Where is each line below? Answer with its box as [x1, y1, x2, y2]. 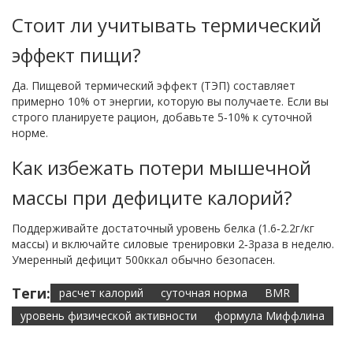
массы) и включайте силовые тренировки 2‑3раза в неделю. [12, 236, 334, 252]
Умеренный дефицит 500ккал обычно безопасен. [12, 252, 275, 268]
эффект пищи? [12, 42, 141, 69]
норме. [12, 125, 48, 141]
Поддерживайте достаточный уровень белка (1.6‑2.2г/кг [12, 221, 314, 236]
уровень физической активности [20, 308, 197, 324]
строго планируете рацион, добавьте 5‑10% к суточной [12, 110, 312, 125]
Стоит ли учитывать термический [12, 12, 321, 39]
